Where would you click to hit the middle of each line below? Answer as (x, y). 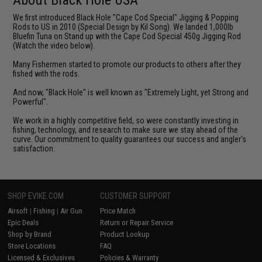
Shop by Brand (30, 234)
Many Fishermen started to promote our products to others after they (127, 64)
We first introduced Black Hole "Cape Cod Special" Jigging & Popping (126, 17)
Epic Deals (23, 222)
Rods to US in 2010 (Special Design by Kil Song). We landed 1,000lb (123, 27)
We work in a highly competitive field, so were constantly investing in (126, 120)
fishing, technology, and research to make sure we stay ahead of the (126, 130)
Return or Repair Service (137, 222)
